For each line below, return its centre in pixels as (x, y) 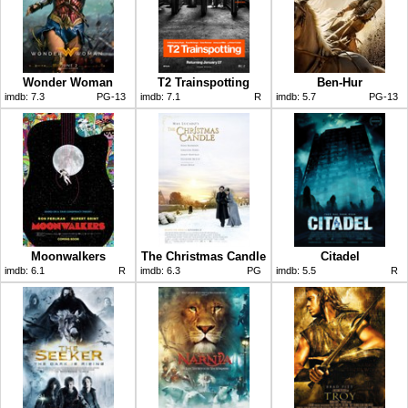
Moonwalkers (68, 256)
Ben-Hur (340, 82)
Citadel (340, 256)
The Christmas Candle (204, 256)
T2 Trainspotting (204, 82)
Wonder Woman (68, 82)
